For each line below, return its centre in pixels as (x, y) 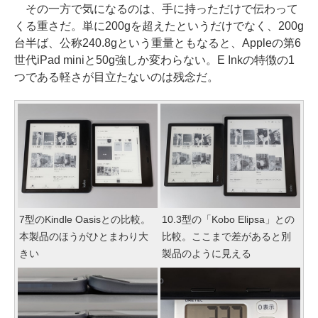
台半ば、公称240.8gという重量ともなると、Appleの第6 (158, 43)
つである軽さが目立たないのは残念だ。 (116, 77)
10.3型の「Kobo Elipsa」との (228, 220)
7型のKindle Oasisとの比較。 (85, 220)
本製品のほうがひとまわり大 (84, 237)
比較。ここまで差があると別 (226, 237)
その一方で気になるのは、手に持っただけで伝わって (156, 9)
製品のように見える (207, 254)
